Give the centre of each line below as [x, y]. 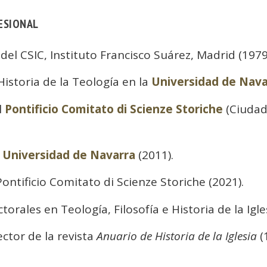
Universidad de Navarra [69, 155]
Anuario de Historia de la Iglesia [176, 236]
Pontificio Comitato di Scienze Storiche [114, 109]
